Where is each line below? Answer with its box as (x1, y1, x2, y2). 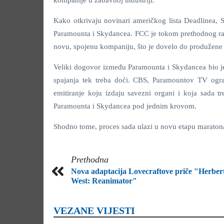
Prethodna (71, 154, 108, 164)
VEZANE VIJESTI (53, 205, 135, 216)
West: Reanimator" (71, 176, 137, 185)
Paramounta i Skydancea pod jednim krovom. (53, 102, 196, 110)
